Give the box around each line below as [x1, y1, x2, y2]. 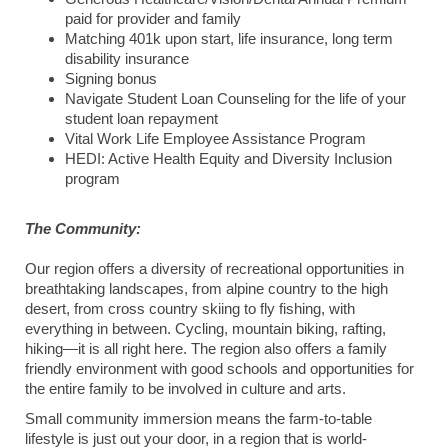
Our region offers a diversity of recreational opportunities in [25, 261, 404, 277]
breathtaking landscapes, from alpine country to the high [25, 281, 388, 297]
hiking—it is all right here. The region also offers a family [25, 341, 387, 357]
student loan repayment [65, 111, 218, 127]
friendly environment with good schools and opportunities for [25, 361, 414, 377]
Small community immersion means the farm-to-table [25, 411, 372, 427]
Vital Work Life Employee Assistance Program [65, 131, 366, 147]
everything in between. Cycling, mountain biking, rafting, [25, 321, 386, 337]
